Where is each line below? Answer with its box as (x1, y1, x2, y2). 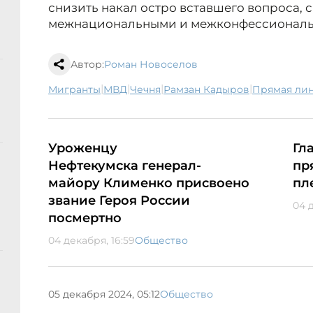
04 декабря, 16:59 (48, 234, 135, 247)
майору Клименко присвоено (48, 175, 249, 191)
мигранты (57, 83, 101, 96)
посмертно (48, 210, 122, 226)
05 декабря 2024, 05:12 (48, 287, 160, 300)
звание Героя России (48, 193, 190, 209)
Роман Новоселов (104, 58, 198, 71)
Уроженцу (48, 140, 117, 156)
